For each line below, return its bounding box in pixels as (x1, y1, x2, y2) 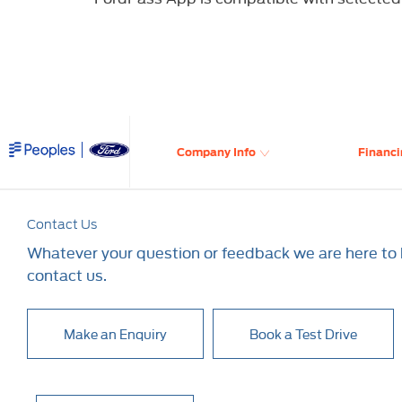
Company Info (177, 145, 257, 160)
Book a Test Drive (249, 324, 357, 344)
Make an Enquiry (64, 324, 167, 344)
